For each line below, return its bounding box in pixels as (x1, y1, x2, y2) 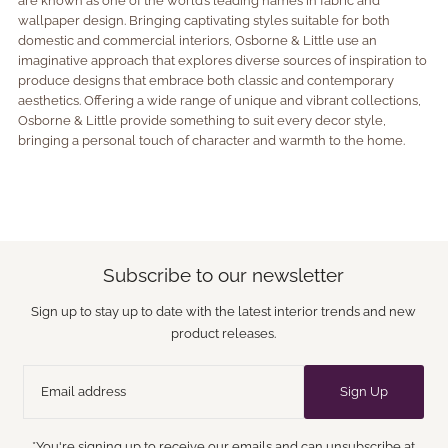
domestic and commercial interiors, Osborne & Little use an (17, 33, 377, 49)
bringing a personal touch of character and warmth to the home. (17, 133, 405, 149)
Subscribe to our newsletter (103, 263, 345, 286)
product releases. (171, 325, 277, 341)
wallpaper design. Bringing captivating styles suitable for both (17, 13, 390, 29)
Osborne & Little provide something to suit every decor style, (17, 113, 386, 129)
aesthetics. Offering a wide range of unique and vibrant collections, (17, 93, 421, 109)
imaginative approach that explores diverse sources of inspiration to (17, 53, 427, 69)
